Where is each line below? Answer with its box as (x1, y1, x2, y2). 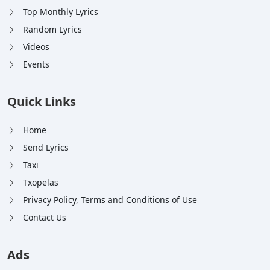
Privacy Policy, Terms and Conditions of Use (23, 193, 197, 206)
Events (23, 58, 49, 70)
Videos (23, 40, 49, 52)
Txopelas (23, 176, 58, 188)
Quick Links (7, 93, 76, 110)
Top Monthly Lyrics (23, 5, 98, 17)
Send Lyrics (23, 141, 69, 153)
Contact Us (23, 211, 66, 223)
